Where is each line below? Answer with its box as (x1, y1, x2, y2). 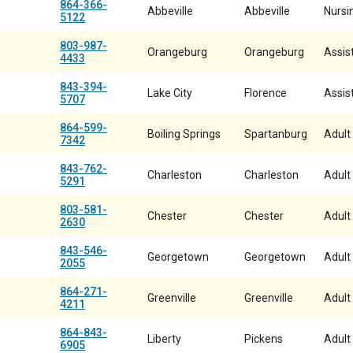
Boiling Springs (147, 128, 221, 140)
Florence (244, 87, 287, 99)
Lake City (147, 87, 192, 99)
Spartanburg (244, 128, 307, 140)
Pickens (244, 333, 283, 345)
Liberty (147, 333, 181, 345)
